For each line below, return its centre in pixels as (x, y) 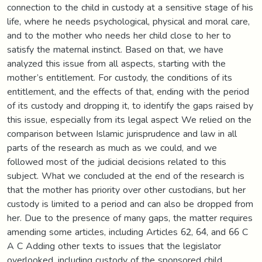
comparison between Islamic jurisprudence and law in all (122, 133)
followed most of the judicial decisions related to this (117, 161)
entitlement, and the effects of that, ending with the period (128, 91)
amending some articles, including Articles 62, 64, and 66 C (127, 232)
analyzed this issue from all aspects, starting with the (116, 63)
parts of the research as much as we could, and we (112, 147)
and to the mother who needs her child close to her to (119, 35)
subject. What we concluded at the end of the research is (126, 175)
